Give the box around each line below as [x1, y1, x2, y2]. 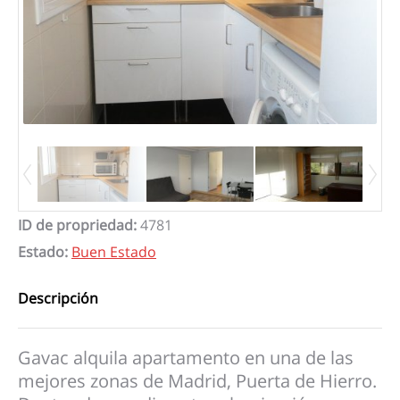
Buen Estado [71, 242, 156, 262]
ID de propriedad [18, 215, 133, 236]
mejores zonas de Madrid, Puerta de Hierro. [18, 369, 377, 394]
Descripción [18, 288, 98, 309]
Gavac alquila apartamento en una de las [18, 346, 354, 371]
